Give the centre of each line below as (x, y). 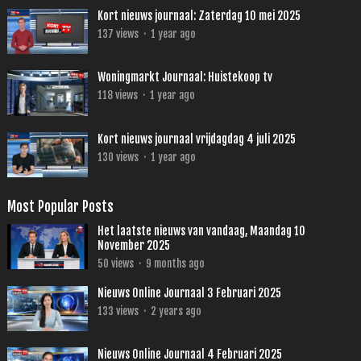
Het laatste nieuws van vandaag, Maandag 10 (201, 230)
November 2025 (133, 245)
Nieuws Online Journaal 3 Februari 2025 (189, 293)
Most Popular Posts (60, 206)
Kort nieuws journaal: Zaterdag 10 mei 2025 (199, 16)
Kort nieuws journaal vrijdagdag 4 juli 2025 (196, 139)
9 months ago (175, 263)
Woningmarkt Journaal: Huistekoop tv (185, 77)
